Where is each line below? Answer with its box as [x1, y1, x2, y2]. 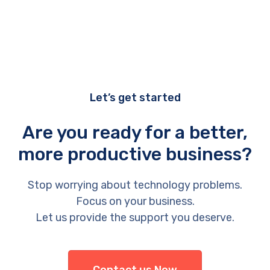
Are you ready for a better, [22, 122, 248, 144]
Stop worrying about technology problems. [28, 178, 242, 192]
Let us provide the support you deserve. [36, 211, 234, 225]
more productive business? [18, 143, 252, 166]
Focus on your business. [75, 195, 195, 209]
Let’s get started [89, 91, 181, 105]
